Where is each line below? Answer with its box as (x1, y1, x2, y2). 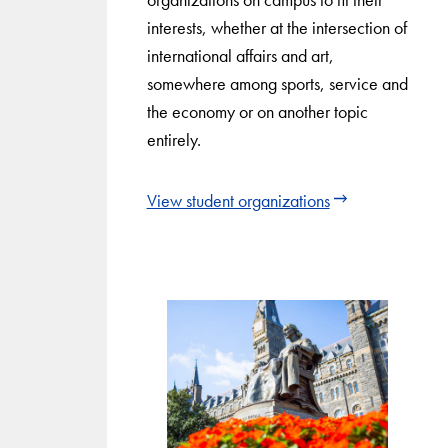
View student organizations (146, 189, 330, 213)
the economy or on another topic (146, 99, 368, 123)
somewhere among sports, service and (146, 71, 408, 95)
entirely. (146, 127, 201, 151)
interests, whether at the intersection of (146, 15, 407, 39)
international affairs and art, (146, 43, 334, 67)
